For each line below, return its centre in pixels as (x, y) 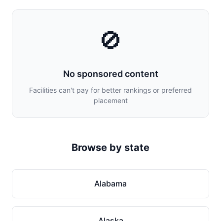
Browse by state (110, 147)
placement (110, 100)
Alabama (110, 184)
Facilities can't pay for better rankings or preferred (110, 90)
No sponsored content (110, 74)
